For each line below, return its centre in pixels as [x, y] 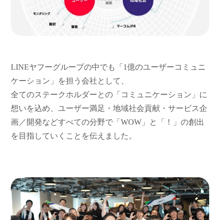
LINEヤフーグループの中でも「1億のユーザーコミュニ [109, 67]
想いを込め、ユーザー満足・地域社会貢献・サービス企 [109, 108]
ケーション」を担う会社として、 [70, 81]
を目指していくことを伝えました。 [74, 136]
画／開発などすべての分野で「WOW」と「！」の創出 [108, 122]
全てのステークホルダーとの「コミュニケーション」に [109, 94]
